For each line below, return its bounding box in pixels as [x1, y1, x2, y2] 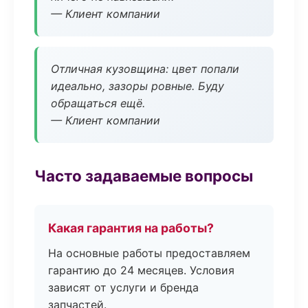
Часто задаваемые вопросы [34, 166, 253, 185]
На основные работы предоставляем [48, 246, 250, 260]
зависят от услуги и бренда [48, 280, 199, 294]
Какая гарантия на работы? [48, 221, 214, 235]
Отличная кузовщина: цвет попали [51, 62, 239, 76]
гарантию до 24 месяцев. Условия [48, 263, 234, 277]
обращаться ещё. [51, 96, 145, 110]
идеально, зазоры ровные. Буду [51, 79, 224, 93]
